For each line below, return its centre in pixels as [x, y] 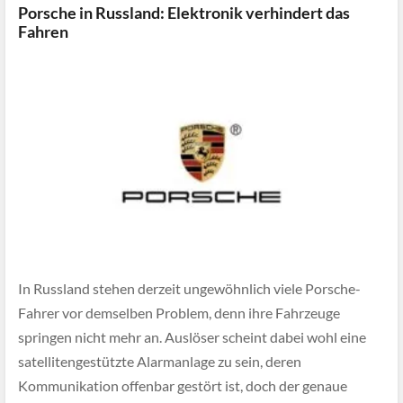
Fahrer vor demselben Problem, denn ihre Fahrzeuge [179, 313]
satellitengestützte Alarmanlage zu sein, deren [160, 362]
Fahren [43, 31]
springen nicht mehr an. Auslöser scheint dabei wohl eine [192, 337]
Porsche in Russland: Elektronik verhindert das [184, 13]
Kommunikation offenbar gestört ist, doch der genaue [183, 386]
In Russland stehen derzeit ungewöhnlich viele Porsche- [189, 289]
